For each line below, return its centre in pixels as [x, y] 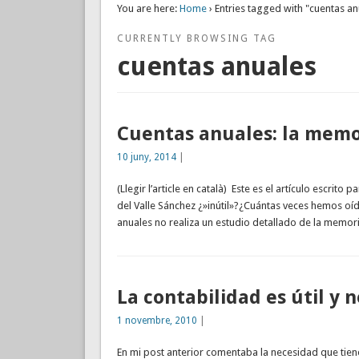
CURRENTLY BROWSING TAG [196, 39]
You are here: [147, 9]
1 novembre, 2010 [157, 321]
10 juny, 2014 [146, 157]
